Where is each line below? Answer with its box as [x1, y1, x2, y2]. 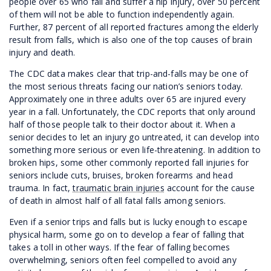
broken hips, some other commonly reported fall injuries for [9, 156, 249, 168]
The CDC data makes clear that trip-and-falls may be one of [9, 67, 249, 79]
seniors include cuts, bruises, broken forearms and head [9, 169, 233, 181]
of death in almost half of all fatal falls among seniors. [9, 194, 226, 206]
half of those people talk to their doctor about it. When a [9, 118, 236, 130]
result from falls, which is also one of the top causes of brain [9, 33, 252, 45]
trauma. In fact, [9, 181, 73, 194]
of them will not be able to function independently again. [9, 8, 234, 20]
